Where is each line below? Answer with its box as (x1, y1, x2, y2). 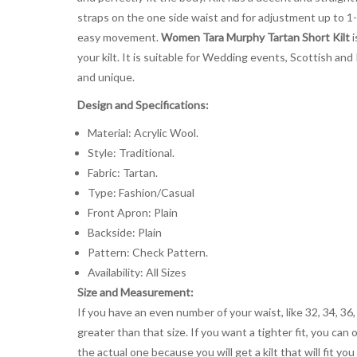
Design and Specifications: (77, 97, 209, 112)
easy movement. (77, 29, 161, 44)
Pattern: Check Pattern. (87, 245, 208, 259)
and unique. (77, 69, 135, 84)
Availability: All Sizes (87, 265, 186, 279)
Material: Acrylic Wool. (87, 125, 198, 139)
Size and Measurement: (77, 284, 194, 299)
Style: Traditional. (87, 145, 175, 159)
